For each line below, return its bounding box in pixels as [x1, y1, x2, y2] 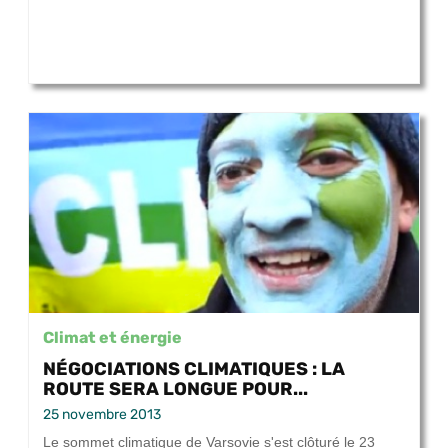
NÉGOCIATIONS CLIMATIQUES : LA [43, 358, 345, 380]
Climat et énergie [43, 328, 182, 347]
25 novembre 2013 [43, 406, 161, 424]
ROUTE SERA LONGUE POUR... [43, 378, 308, 400]
